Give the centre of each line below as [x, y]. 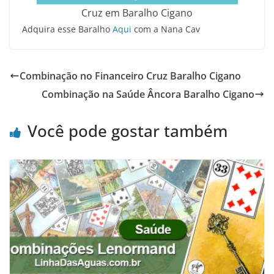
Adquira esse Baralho [67, 29]
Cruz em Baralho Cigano [137, 13]
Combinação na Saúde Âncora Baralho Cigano [148, 94]
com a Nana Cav [166, 29]
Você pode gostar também [128, 131]
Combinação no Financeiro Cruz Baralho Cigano [130, 76]
